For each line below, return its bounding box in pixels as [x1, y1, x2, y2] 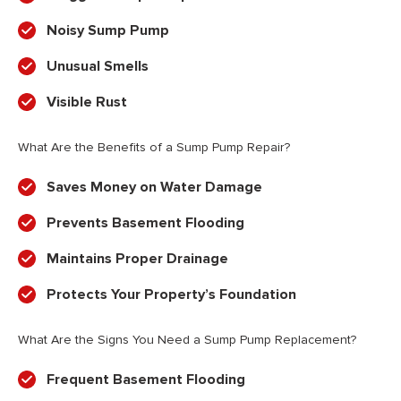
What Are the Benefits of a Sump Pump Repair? [18, 140, 290, 156]
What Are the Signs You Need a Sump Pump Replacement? [18, 332, 356, 348]
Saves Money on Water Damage [47, 178, 262, 197]
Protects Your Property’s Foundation [47, 286, 296, 304]
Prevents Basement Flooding [47, 214, 244, 233]
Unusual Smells [47, 57, 149, 76]
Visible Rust [47, 93, 127, 112]
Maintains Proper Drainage [47, 250, 228, 269]
